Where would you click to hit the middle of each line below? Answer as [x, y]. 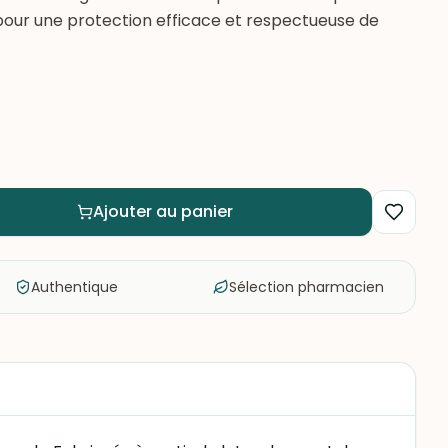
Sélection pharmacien [306, 287]
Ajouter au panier [163, 211]
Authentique [74, 287]
